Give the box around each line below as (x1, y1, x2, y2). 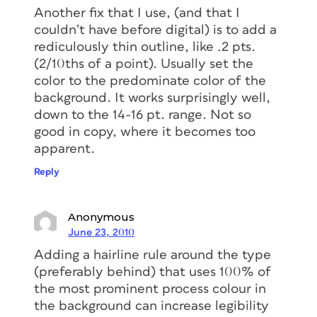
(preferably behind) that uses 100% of (34, 265, 271, 279)
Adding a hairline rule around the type (34, 248, 271, 263)
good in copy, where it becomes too (34, 125, 255, 139)
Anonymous (68, 210, 134, 224)
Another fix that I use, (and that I (34, 6, 240, 21)
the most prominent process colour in (34, 282, 266, 296)
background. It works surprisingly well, (34, 91, 270, 105)
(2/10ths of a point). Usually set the (34, 57, 253, 71)
